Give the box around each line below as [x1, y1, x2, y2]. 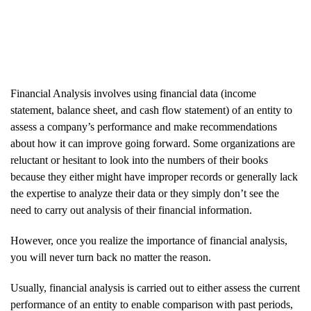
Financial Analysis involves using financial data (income [10, 87, 256, 100]
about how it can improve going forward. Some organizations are [10, 137, 295, 150]
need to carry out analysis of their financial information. [10, 204, 252, 217]
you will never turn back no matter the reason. [10, 251, 211, 264]
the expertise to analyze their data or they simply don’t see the [10, 187, 279, 200]
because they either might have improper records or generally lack [10, 171, 298, 183]
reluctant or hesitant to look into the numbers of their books [10, 154, 268, 167]
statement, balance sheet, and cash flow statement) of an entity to [10, 104, 292, 117]
